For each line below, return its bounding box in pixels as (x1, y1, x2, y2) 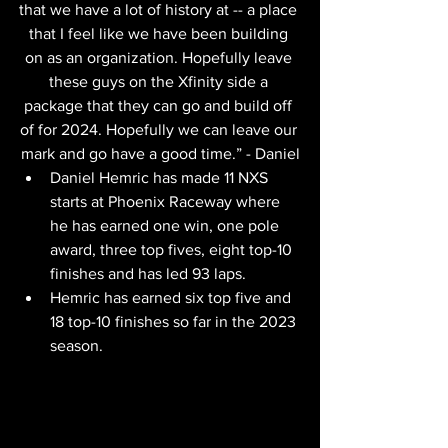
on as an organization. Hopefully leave (24, 49, 296, 66)
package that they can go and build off (24, 97, 296, 114)
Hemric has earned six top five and (50, 289, 295, 306)
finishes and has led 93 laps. (50, 265, 246, 282)
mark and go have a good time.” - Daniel (20, 145, 300, 162)
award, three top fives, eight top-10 (50, 241, 296, 258)
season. (50, 337, 103, 354)
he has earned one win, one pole (50, 217, 283, 234)
